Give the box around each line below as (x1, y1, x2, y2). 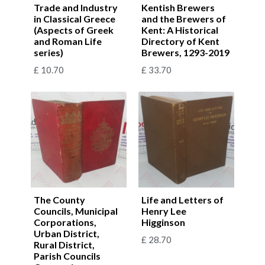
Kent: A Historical (141, 24, 218, 35)
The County (34, 193, 85, 205)
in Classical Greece (34, 12, 115, 24)
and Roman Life (34, 35, 102, 47)
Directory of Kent (141, 35, 219, 47)
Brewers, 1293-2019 (141, 46, 230, 58)
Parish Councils (34, 250, 101, 261)
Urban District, (34, 227, 99, 239)
